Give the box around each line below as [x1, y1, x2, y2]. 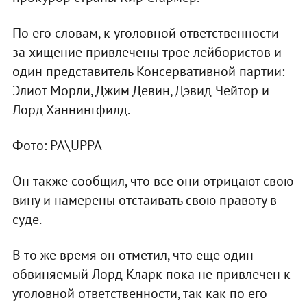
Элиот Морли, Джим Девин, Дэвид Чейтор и [12, 81, 269, 99]
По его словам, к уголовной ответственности [12, 23, 279, 42]
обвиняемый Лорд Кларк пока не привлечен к [12, 265, 291, 283]
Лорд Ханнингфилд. [12, 100, 130, 119]
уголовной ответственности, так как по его [12, 284, 267, 302]
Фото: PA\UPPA [12, 136, 102, 154]
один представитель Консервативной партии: [12, 62, 284, 80]
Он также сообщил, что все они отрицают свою [12, 171, 293, 190]
